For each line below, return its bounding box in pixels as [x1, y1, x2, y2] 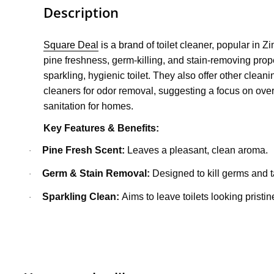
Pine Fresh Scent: [42, 144, 125, 155]
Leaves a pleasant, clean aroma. [125, 144, 268, 155]
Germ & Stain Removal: [42, 168, 150, 179]
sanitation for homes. [43, 100, 136, 111]
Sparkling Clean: [42, 191, 119, 202]
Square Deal [43, 39, 98, 50]
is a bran [98, 39, 138, 50]
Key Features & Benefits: [43, 122, 159, 133]
